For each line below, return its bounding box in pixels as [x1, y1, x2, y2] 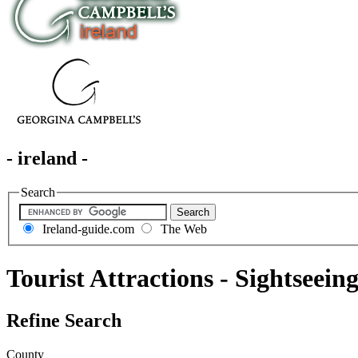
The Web [157, 222, 207, 237]
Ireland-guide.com [39, 222, 134, 237]
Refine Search [6, 310, 121, 332]
